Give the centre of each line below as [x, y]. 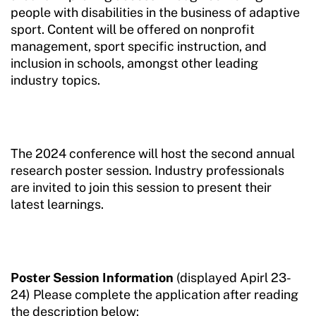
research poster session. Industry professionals [147, 170]
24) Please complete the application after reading [154, 294]
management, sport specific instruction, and [139, 46]
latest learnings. [57, 204]
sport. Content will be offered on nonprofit [133, 29]
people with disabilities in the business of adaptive [155, 12]
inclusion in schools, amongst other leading [134, 63]
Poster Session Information [92, 278]
